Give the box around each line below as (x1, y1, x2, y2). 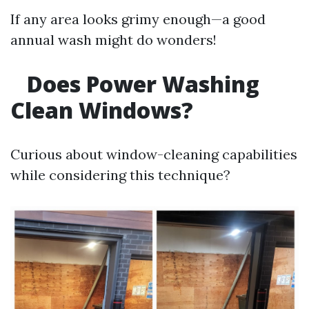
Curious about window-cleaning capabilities (10, 146, 297, 163)
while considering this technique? (10, 166, 230, 183)
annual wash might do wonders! (10, 31, 217, 48)
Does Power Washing (21, 69, 259, 99)
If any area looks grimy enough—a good (10, 10, 266, 28)
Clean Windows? (10, 95, 193, 125)
